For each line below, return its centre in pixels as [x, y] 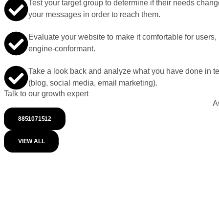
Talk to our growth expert [46, 94]
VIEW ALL [32, 141]
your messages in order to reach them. [94, 14]
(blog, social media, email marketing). [93, 83]
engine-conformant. [62, 49]
